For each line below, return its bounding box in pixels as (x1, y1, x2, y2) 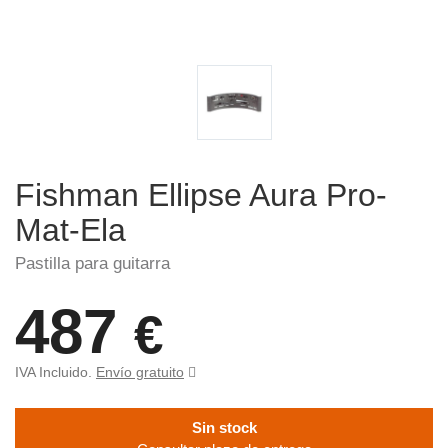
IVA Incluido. (15, 364, 96, 380)
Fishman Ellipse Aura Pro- (15, 177, 387, 213)
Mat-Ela (15, 212, 135, 248)
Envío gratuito (96, 364, 184, 380)
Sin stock (191, 419, 257, 437)
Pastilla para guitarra (15, 254, 170, 273)
